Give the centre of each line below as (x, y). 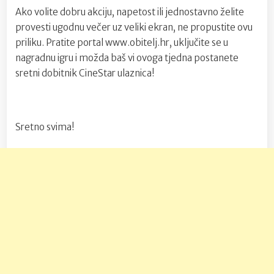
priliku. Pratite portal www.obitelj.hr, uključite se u (122, 43)
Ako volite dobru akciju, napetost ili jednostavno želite (130, 12)
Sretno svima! (45, 127)
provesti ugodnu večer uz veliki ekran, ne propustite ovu (134, 28)
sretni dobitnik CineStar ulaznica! (85, 73)
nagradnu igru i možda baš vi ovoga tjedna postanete (127, 58)
